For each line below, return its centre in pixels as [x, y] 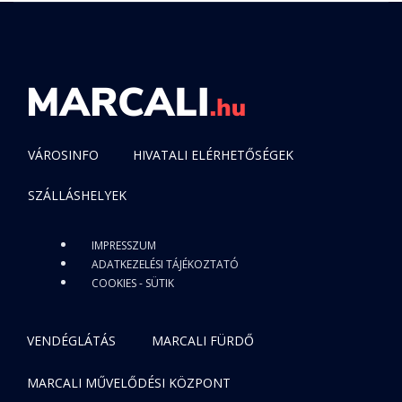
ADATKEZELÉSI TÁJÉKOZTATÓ [165, 264]
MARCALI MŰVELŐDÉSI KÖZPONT [129, 383]
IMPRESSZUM [124, 245]
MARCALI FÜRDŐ [203, 341]
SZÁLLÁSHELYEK [77, 195]
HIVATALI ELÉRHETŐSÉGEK [213, 155]
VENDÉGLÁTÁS [71, 341]
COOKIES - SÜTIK [133, 283]
